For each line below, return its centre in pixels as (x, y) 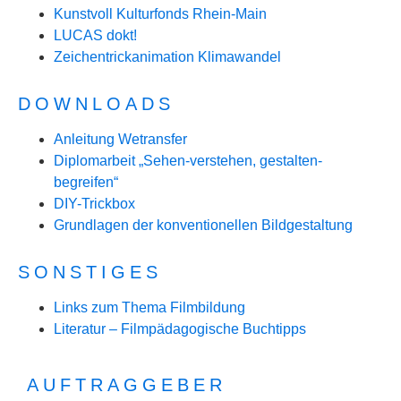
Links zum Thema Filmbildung (149, 307)
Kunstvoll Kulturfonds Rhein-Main (160, 14)
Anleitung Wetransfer (120, 139)
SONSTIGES (90, 272)
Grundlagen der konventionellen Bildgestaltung (203, 225)
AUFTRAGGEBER (127, 385)
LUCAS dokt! (95, 35)
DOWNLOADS (96, 104)
